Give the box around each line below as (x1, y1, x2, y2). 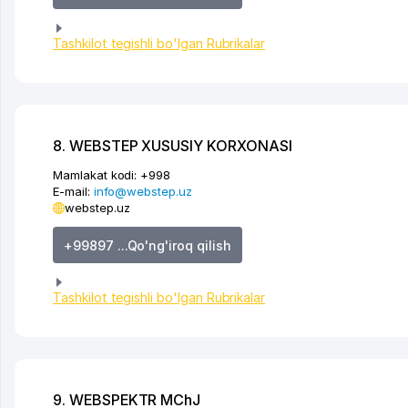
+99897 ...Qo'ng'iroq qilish (64, 237, 231, 253)
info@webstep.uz (93, 184, 192, 199)
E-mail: (53, 184, 94, 199)
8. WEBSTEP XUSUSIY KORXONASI (53, 137, 292, 156)
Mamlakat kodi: (53, 168, 138, 183)
